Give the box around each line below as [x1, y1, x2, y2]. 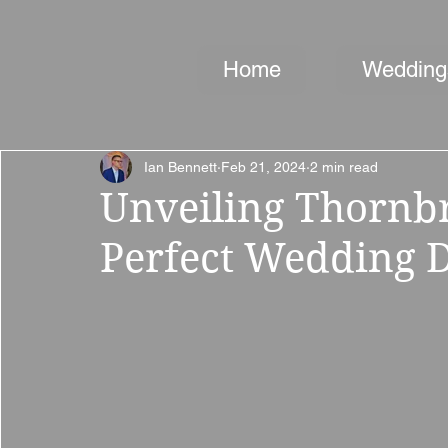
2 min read [310, 158, 378, 175]
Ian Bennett [144, 158, 217, 175]
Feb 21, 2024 [221, 158, 306, 175]
